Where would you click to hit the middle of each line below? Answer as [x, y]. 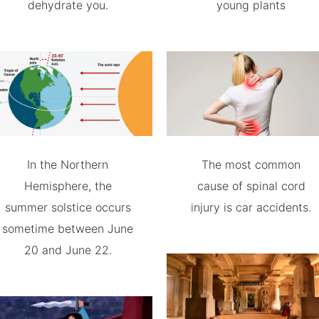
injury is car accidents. [251, 207]
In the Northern [68, 164]
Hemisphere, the [68, 186]
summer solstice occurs [68, 207]
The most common [251, 164]
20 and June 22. [68, 250]
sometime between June [68, 229]
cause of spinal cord [251, 186]
